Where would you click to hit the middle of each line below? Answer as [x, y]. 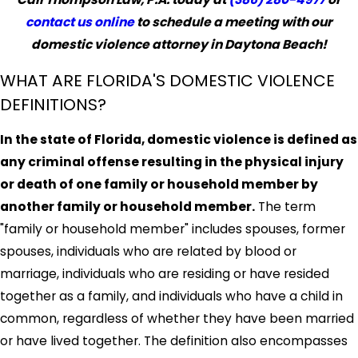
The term [285, 207]
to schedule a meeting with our [233, 22]
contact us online [80, 22]
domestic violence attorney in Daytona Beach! [179, 45]
